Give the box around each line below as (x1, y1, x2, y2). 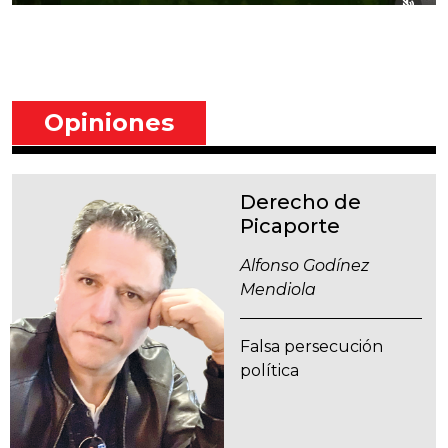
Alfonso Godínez (240, 256, 369, 276)
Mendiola (240, 280, 316, 300)
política (240, 361, 299, 381)
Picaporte (240, 214, 340, 239)
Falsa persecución (240, 337, 383, 357)
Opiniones (44, 108, 174, 138)
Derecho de (240, 190, 361, 215)
